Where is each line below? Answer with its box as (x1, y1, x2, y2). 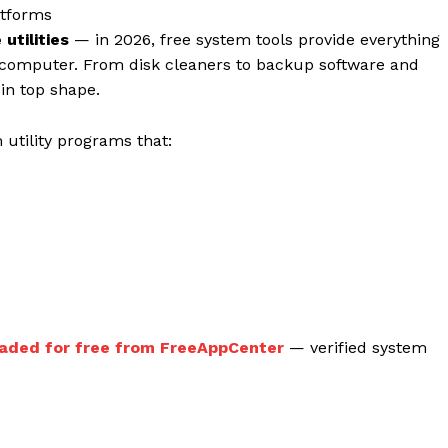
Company (190, 299, 323, 336)
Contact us (190, 386, 269, 404)
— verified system (284, 337, 427, 357)
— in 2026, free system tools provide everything (69, 29, 440, 49)
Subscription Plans (190, 417, 321, 435)
